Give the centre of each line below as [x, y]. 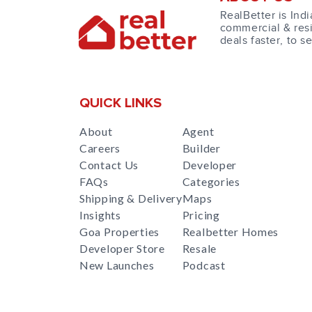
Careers [100, 148]
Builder [201, 148]
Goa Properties [120, 232]
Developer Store [122, 248]
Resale [200, 248]
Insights [100, 215]
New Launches [117, 265]
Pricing [201, 215]
